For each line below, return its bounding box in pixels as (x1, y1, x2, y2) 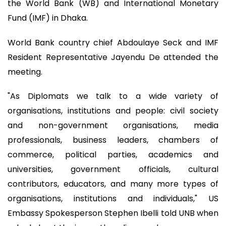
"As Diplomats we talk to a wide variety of (8, 90, 218, 102)
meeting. (8, 66, 42, 78)
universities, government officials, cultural (8, 163, 218, 176)
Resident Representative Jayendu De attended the (8, 51, 218, 63)
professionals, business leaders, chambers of (8, 134, 218, 146)
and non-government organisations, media (8, 120, 218, 132)
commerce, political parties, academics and (8, 149, 218, 161)
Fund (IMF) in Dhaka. (8, 12, 88, 24)
